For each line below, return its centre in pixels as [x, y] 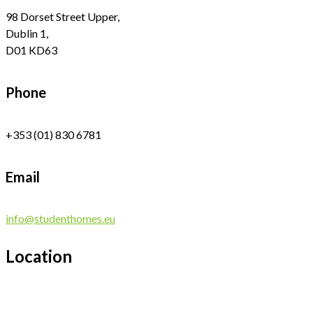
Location [39, 256]
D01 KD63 [31, 50]
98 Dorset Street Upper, [63, 16]
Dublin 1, [27, 33]
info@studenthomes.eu [60, 219]
